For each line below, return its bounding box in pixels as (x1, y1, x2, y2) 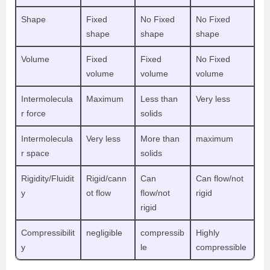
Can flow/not (196, 173, 243, 183)
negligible (86, 227, 122, 237)
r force (21, 108, 46, 118)
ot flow (86, 187, 111, 198)
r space (21, 148, 49, 158)
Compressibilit (21, 227, 75, 237)
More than (140, 133, 180, 143)
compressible (196, 242, 246, 252)
